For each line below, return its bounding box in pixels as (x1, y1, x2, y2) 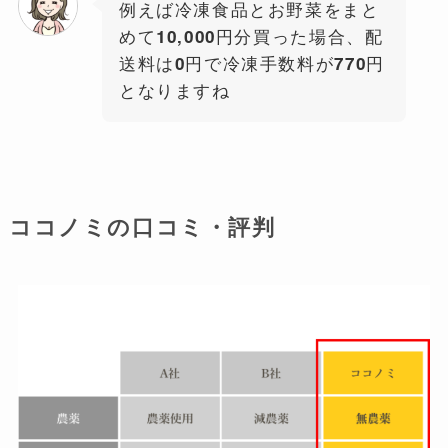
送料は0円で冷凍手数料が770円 (118, 52, 385, 75)
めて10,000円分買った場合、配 (118, 25, 384, 48)
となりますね (118, 79, 231, 102)
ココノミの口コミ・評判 (8, 212, 276, 241)
